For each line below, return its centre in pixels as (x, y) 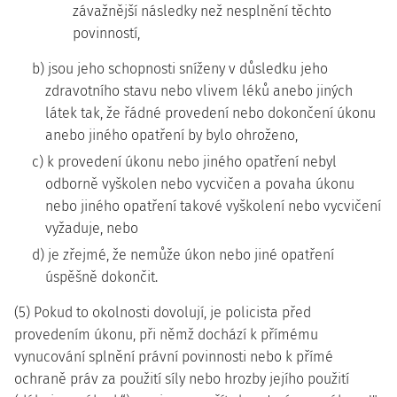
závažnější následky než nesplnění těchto (202, 11)
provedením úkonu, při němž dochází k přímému (166, 335)
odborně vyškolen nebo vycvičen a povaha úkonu (200, 184)
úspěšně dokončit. (101, 277)
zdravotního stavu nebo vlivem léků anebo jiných (199, 91)
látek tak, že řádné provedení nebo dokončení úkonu (210, 113)
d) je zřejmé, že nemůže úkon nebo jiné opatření (183, 255)
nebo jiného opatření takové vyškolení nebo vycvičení (213, 206)
